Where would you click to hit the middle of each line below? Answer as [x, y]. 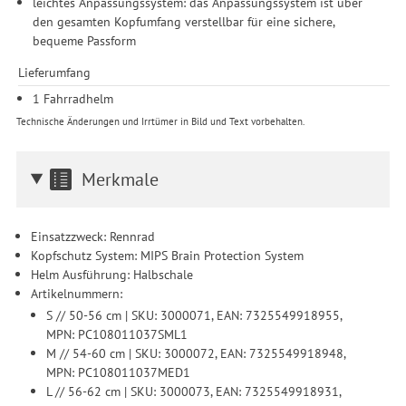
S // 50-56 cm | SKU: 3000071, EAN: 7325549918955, [193, 315]
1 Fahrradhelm [73, 99]
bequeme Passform [85, 40]
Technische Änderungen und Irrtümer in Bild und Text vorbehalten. [160, 121]
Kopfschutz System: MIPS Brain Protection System [168, 256]
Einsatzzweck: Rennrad [93, 237]
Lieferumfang [54, 72]
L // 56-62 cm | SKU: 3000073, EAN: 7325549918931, [193, 391]
